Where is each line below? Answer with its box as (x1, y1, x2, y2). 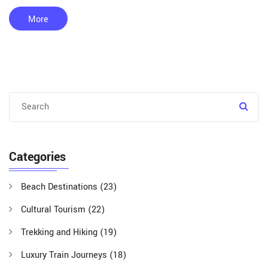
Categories (9, 148, 66, 166)
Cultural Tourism (21, 203, 88, 217)
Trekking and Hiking (21, 226, 100, 239)
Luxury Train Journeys (21, 249, 109, 262)
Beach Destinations (21, 181, 100, 194)
